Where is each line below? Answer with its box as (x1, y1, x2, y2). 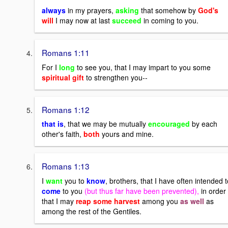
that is (42, 119, 64, 129)
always (42, 5, 68, 16)
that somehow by (141, 5, 198, 16)
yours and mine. (102, 129, 154, 139)
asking (116, 5, 139, 16)
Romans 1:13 (42, 160, 90, 172)
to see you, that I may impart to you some (77, 62, 211, 72)
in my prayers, (68, 5, 116, 16)
